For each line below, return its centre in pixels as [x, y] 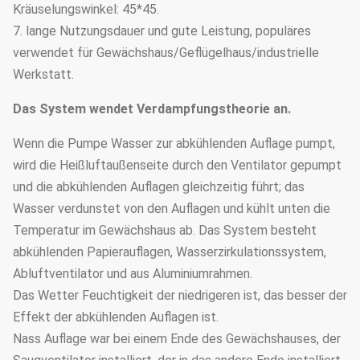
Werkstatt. [43, 74]
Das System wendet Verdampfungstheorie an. [152, 109]
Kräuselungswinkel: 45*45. [86, 9]
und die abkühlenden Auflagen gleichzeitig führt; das [159, 187]
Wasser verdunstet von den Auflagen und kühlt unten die [172, 209]
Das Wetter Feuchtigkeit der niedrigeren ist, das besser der [180, 295]
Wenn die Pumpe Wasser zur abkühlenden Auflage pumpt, [174, 143]
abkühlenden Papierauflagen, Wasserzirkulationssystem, [170, 252]
